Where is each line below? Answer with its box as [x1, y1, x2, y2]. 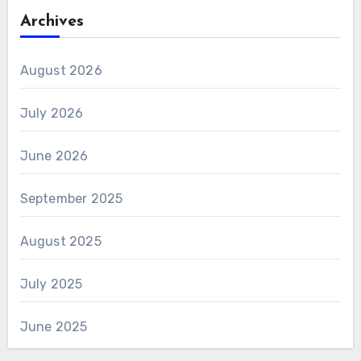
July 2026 [19, 105, 84, 121]
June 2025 [19, 318, 88, 334]
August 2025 [19, 233, 102, 249]
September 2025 [19, 190, 123, 206]
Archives [19, 13, 84, 30]
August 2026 [19, 62, 102, 78]
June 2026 [19, 147, 89, 164]
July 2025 [19, 276, 83, 292]
